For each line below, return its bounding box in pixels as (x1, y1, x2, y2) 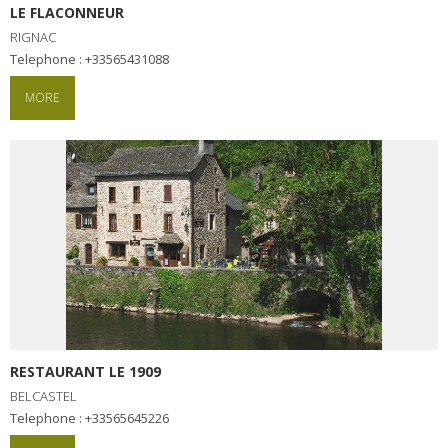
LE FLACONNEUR (10, 2, 124, 22)
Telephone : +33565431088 (17, 49, 169, 68)
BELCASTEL (10, 386, 77, 405)
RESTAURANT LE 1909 (10, 361, 161, 381)
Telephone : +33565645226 (17, 408, 169, 427)
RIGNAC (10, 27, 56, 46)
